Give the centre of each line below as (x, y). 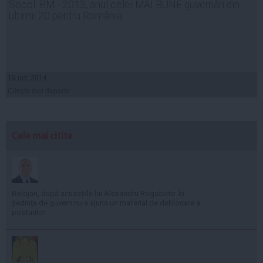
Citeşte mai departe (39, 91)
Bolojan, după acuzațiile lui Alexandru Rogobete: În (98, 194)
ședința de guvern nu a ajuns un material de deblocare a (106, 203)
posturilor (28, 213)
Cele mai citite (42, 136)
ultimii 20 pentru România (65, 16)
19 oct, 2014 (27, 78)
